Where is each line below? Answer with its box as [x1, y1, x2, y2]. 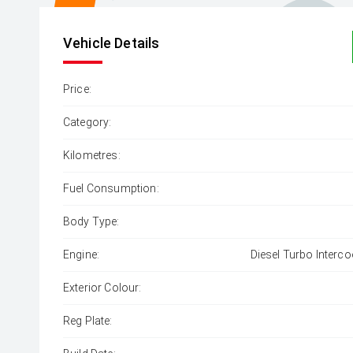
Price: [63, 83, 91, 95]
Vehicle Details [63, 35, 160, 51]
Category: [63, 116, 112, 128]
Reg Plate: [63, 314, 113, 327]
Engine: [63, 248, 100, 261]
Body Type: [63, 215, 120, 228]
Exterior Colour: [63, 281, 142, 294]
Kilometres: [63, 149, 121, 162]
